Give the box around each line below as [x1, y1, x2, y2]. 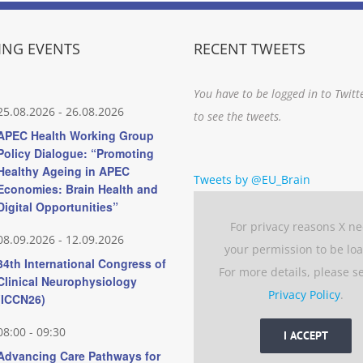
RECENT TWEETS [194, 39, 305, 59]
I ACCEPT [284, 328, 329, 344]
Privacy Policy [268, 287, 341, 303]
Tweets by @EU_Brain [194, 172, 310, 188]
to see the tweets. [194, 109, 282, 125]
